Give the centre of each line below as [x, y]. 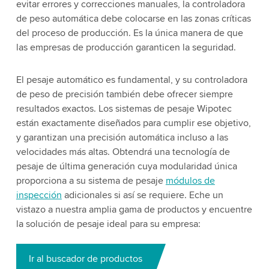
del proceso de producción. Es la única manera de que [129, 33]
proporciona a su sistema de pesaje [91, 181]
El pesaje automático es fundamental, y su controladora [131, 80]
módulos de [190, 181]
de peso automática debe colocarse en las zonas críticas [133, 19]
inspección [39, 195]
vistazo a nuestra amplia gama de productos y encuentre [134, 210]
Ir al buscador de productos [85, 259]
